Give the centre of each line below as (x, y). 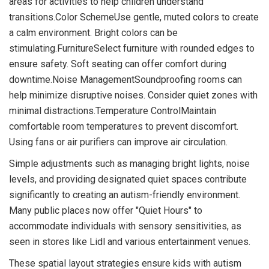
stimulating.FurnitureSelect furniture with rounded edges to (132, 48)
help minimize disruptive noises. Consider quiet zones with (133, 95)
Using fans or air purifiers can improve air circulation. (118, 142)
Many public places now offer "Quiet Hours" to (106, 210)
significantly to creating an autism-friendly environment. (125, 195)
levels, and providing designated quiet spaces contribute (128, 179)
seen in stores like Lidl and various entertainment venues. (130, 241)
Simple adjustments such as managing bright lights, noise (129, 163)
